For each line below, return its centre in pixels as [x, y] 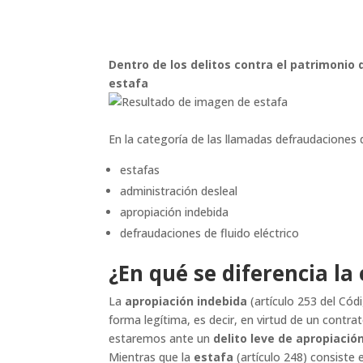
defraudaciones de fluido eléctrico [210, 233]
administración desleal [179, 191]
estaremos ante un [161, 339]
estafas [140, 170]
